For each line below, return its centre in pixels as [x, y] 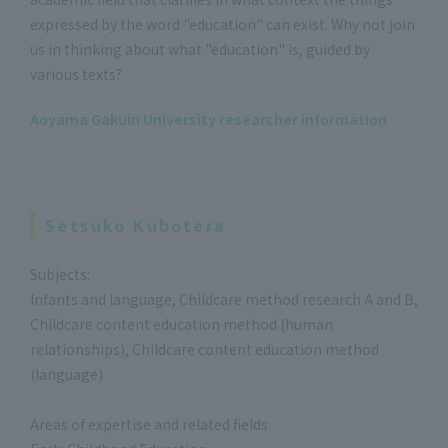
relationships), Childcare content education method [204, 348]
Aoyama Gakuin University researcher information [208, 118]
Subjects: [60, 273]
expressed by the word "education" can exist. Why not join [222, 23]
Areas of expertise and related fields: [150, 423]
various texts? [76, 73]
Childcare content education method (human [181, 323]
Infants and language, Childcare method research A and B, [224, 298]
